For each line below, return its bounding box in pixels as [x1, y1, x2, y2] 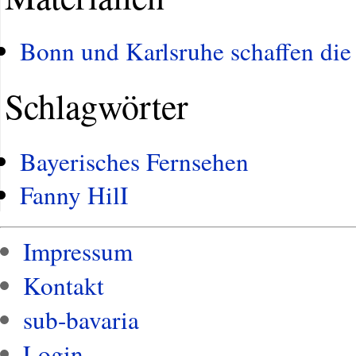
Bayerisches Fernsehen [20, 144, 250, 178]
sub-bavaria [23, 302, 140, 336]
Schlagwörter [5, 83, 188, 130]
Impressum [23, 234, 133, 268]
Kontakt [23, 268, 105, 302]
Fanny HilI [20, 177, 129, 211]
